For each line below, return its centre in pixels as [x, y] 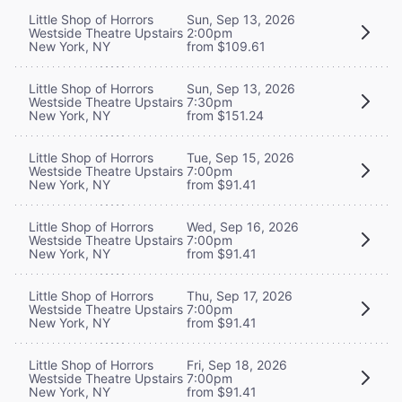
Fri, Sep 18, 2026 [237, 364]
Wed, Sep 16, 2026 [243, 226]
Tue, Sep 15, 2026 [240, 157]
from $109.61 [226, 46]
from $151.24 [225, 115]
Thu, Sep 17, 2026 [240, 295]
